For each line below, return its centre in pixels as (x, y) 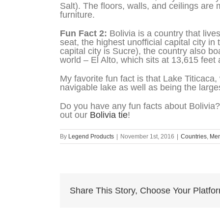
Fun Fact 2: (83, 33)
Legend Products (91, 136)
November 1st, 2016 (147, 136)
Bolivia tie (109, 115)
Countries (194, 136)
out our (75, 115)
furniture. (77, 14)
